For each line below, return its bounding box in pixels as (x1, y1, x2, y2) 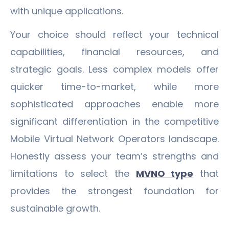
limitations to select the (10, 167, 136, 180)
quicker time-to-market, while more (10, 80, 219, 93)
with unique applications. (10, 4, 123, 17)
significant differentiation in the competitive (10, 114, 219, 128)
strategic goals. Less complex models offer (10, 62, 219, 76)
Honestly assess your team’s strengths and (10, 149, 219, 163)
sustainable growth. (10, 201, 100, 215)
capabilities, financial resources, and (10, 45, 219, 58)
